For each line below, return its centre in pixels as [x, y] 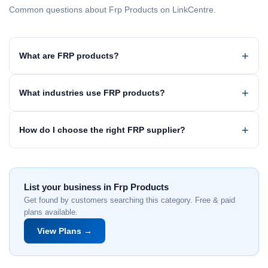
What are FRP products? [69, 56]
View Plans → [65, 231]
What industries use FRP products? [92, 93]
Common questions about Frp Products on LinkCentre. [112, 10]
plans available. [51, 212]
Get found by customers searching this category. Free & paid [130, 200]
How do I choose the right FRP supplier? [102, 130]
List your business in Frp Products [96, 187]
